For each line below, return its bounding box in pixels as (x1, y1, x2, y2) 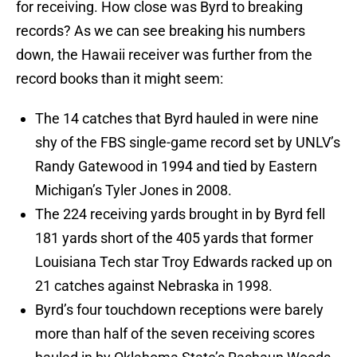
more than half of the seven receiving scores (35, 325, 315, 343)
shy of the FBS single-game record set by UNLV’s (35, 134, 340, 151)
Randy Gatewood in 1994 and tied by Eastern (35, 158, 317, 175)
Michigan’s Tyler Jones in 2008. (35, 182, 232, 199)
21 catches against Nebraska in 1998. (35, 277, 273, 295)
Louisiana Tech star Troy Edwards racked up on (35, 253, 332, 271)
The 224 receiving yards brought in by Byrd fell (35, 206, 325, 223)
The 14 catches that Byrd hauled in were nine (35, 110, 319, 127)
